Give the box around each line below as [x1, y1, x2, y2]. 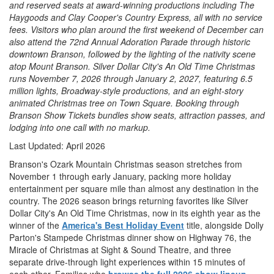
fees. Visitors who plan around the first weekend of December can [9, 23, 264, 36]
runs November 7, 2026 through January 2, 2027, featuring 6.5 [9, 72, 253, 85]
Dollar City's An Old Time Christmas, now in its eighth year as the [9, 207, 261, 220]
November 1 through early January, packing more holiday [9, 170, 231, 183]
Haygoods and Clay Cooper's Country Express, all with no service [9, 11, 262, 24]
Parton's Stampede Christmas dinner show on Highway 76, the [9, 231, 251, 244]
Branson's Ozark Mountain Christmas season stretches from [9, 158, 242, 171]
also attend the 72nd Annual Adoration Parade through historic [9, 35, 250, 48]
